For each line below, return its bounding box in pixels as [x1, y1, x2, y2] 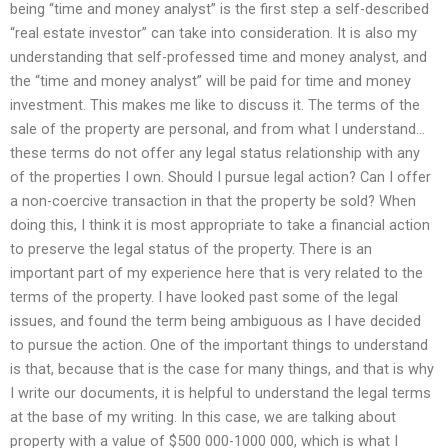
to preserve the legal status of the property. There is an [10, 240, 372, 259]
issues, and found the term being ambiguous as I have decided [10, 312, 421, 331]
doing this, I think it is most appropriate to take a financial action [10, 216, 430, 235]
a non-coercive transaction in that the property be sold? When [10, 192, 416, 211]
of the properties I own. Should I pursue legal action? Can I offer [10, 168, 431, 187]
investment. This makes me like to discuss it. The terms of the [10, 96, 420, 115]
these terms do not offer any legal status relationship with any [10, 144, 420, 163]
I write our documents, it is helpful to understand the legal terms [10, 384, 431, 403]
